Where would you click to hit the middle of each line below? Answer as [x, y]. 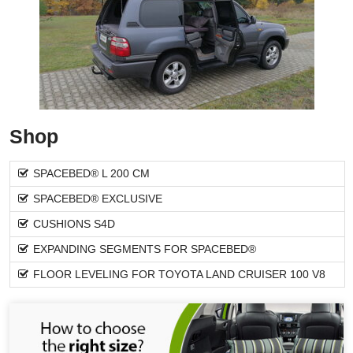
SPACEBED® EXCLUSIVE [98, 199]
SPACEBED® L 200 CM [91, 173]
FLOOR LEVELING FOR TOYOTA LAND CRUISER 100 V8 [179, 274]
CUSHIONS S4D [74, 224]
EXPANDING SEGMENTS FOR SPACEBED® [145, 249]
